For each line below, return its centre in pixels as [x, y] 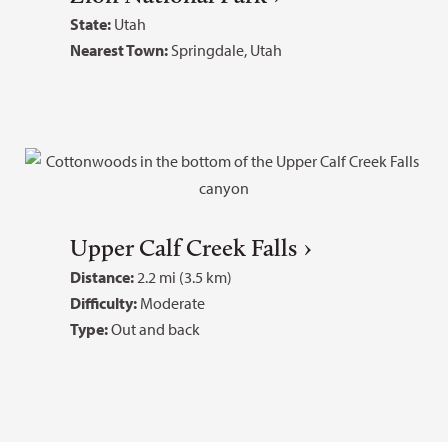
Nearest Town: [120, 49]
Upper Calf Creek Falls [183, 247]
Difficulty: [105, 302]
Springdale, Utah [226, 49]
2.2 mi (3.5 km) [183, 276]
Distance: [102, 276]
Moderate [172, 302]
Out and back [154, 328]
